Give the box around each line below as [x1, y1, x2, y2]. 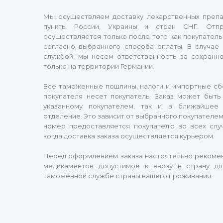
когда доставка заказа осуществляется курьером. [43, 132, 215, 140]
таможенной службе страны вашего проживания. [43, 172, 213, 180]
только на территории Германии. [43, 62, 154, 70]
